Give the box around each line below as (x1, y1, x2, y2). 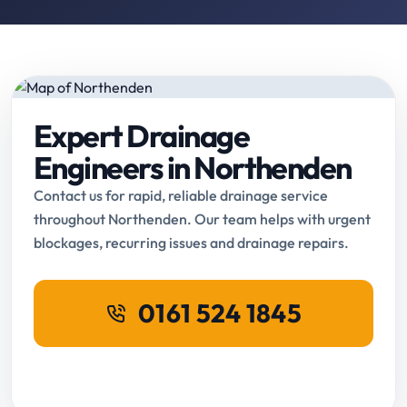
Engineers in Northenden (34, 148, 352, 187)
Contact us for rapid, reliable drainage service (34, 186, 328, 204)
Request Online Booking (120, 363, 287, 382)
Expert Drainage (34, 116, 250, 155)
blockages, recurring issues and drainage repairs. (34, 233, 349, 252)
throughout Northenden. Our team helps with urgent (34, 210, 371, 228)
